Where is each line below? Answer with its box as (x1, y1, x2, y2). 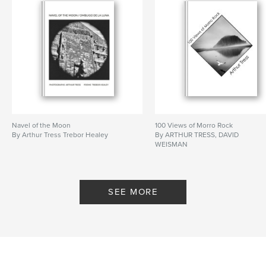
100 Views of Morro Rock (155, 121, 233, 130)
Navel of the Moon (12, 121, 71, 130)
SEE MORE (108, 186, 158, 198)
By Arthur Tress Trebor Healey (12, 131, 108, 140)
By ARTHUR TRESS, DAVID (155, 131, 239, 140)
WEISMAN (155, 140, 188, 149)
